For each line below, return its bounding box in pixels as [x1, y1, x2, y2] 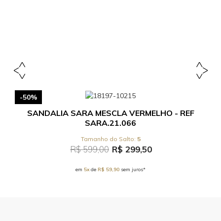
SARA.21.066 [85, 118, 136, 128]
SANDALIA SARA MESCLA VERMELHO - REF [27, 108, 194, 118]
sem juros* [119, 166, 146, 173]
